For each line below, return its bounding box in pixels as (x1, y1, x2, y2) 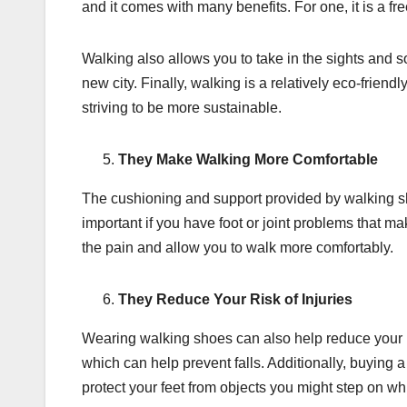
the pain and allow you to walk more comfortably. (82, 240, 393, 256)
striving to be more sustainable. (82, 100, 282, 116)
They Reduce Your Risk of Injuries (118, 292, 352, 308)
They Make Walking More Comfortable (118, 152, 378, 168)
